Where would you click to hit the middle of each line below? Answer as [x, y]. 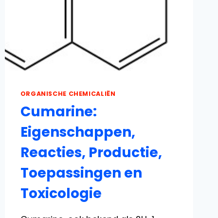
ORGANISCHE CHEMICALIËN [68, 93]
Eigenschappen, [78, 132]
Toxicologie [61, 194]
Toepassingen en [81, 173]
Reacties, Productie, [91, 153]
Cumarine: [58, 112]
